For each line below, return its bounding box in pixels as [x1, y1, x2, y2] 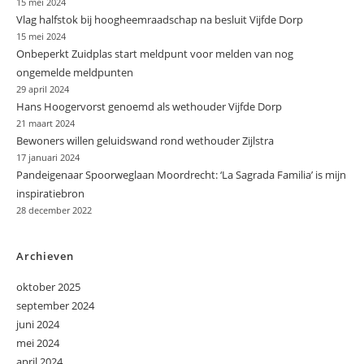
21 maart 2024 [16, 118, 75, 130]
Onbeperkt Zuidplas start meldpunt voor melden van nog [16, 46, 293, 62]
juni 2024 [16, 317, 59, 332]
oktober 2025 [16, 279, 80, 295]
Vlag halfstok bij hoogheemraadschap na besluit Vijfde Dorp [16, 12, 303, 28]
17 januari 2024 [16, 152, 80, 164]
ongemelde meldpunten [16, 65, 133, 80]
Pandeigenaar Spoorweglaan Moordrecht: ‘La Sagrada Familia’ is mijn [16, 167, 346, 183]
